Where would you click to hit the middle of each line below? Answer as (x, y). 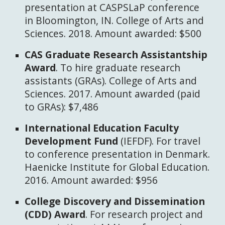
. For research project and (144, 214)
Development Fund (72, 141)
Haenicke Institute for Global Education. (117, 167)
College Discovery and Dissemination (115, 201)
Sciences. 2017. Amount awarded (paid (113, 94)
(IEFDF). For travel (159, 141)
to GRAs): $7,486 (64, 107)
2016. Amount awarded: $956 (91, 180)
